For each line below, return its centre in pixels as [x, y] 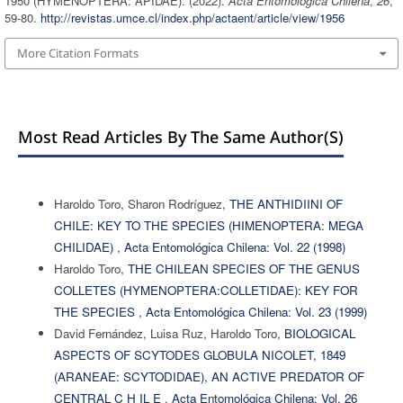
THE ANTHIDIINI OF [286, 203]
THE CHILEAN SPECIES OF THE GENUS [243, 268]
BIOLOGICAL [319, 333]
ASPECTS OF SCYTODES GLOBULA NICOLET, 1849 [199, 354]
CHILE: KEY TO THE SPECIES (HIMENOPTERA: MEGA [208, 225]
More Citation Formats [77, 53]
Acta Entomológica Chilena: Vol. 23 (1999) [256, 311]
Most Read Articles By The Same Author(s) [180, 136]
